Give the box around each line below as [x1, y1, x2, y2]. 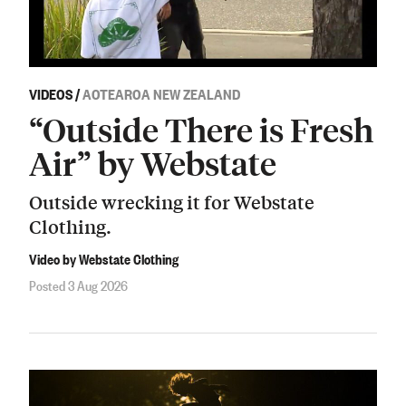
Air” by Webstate [29, 142, 276, 184]
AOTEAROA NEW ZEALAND [82, 83, 240, 104]
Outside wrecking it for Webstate [29, 188, 314, 215]
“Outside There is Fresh [29, 109, 373, 150]
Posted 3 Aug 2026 [29, 274, 128, 295]
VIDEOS [29, 83, 72, 104]
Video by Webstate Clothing [29, 248, 179, 269]
